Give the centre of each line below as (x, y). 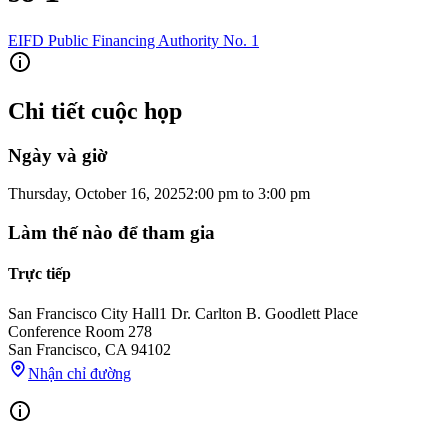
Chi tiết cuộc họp (95, 110)
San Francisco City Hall (83, 313)
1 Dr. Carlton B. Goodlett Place (258, 313)
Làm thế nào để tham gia (111, 233)
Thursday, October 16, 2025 (97, 194)
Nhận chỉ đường (79, 373)
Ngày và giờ (58, 155)
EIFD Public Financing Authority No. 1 (133, 40)
